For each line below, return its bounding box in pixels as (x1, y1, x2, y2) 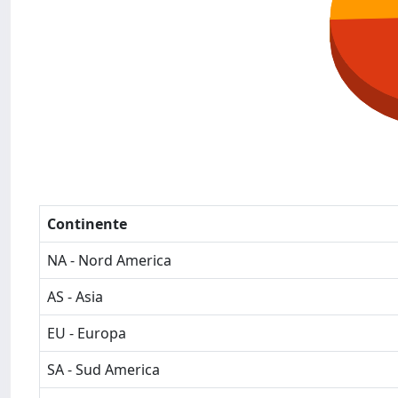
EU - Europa (47, 323, 126, 343)
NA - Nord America (47, 251, 171, 270)
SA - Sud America (47, 360, 160, 379)
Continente (47, 214, 127, 234)
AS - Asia (47, 287, 103, 306)
